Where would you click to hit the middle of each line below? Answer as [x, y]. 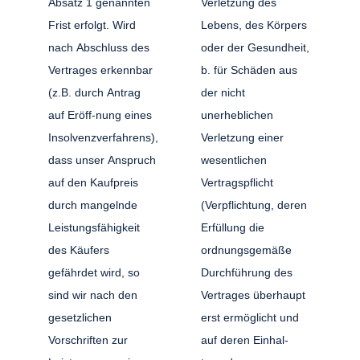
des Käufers [79, 250]
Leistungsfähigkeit [94, 227]
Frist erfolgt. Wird [92, 25]
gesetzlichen [80, 317]
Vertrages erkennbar [101, 70]
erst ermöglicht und [250, 317]
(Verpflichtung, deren [254, 205]
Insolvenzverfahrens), [103, 137]
